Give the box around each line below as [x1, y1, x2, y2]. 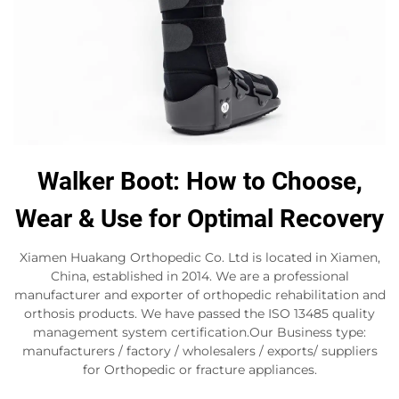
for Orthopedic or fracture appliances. [82, 361, 317, 378]
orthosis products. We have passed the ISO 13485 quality [24, 305, 375, 322]
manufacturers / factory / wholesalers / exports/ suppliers [21, 342, 378, 359]
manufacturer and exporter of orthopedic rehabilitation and [13, 286, 386, 303]
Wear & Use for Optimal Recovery [15, 203, 384, 233]
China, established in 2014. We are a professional [50, 267, 349, 284]
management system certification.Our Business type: [33, 323, 366, 340]
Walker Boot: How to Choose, [37, 166, 362, 196]
